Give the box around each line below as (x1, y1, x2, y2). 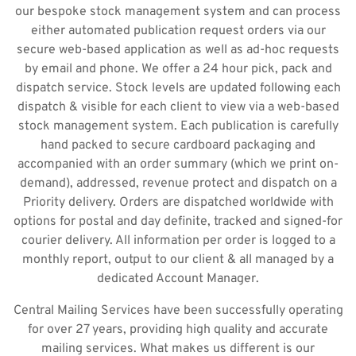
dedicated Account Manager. (97, 271, 259, 287)
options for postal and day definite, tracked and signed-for (14, 214, 342, 230)
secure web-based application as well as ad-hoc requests (17, 42, 339, 58)
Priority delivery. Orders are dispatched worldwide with (22, 195, 334, 211)
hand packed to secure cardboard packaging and (41, 137, 315, 153)
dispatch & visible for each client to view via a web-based (17, 99, 339, 115)
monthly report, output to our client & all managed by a (22, 252, 334, 268)
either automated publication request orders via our (30, 23, 326, 39)
